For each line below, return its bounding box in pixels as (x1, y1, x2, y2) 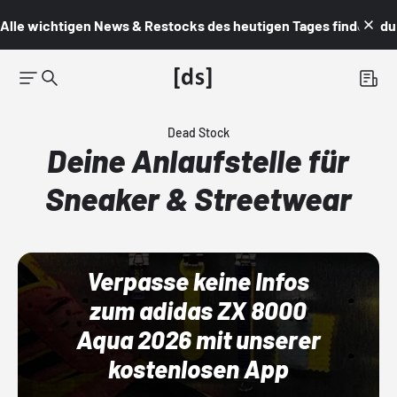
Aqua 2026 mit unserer (75, 324, 321, 354)
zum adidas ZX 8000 (90, 295, 307, 325)
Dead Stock (167, 125, 230, 140)
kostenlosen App (107, 354, 289, 384)
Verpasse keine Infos (87, 266, 310, 296)
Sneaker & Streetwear (44, 179, 352, 217)
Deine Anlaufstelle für (47, 141, 350, 179)
